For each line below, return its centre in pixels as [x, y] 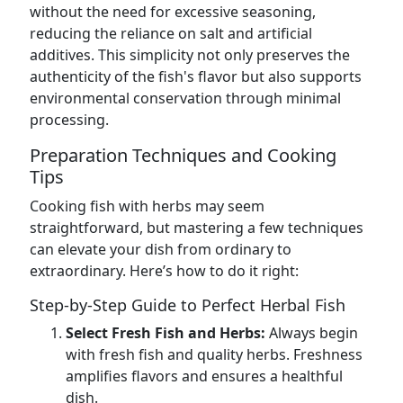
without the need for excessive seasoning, [173, 12]
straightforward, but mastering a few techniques [197, 228]
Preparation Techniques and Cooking [183, 155]
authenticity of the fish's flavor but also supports [196, 76]
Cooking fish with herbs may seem [147, 206]
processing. [69, 120]
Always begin [312, 333]
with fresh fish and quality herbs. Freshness [214, 354]
